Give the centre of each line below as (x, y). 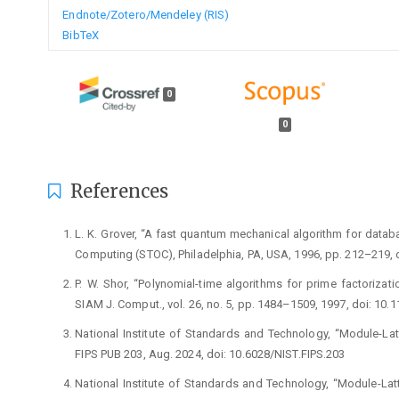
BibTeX (81, 35)
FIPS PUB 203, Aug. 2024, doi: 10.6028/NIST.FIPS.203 (210, 354)
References (117, 191)
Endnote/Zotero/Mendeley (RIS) (146, 14)
